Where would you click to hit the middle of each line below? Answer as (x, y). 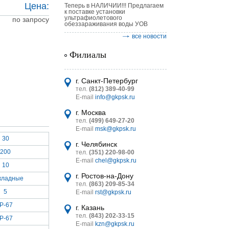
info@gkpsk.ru (115, 97)
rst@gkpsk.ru (113, 192)
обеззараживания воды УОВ (106, 24)
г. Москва (91, 112)
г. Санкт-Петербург (107, 81)
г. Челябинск (96, 144)
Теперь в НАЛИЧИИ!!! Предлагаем (114, 6)
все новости (149, 36)
